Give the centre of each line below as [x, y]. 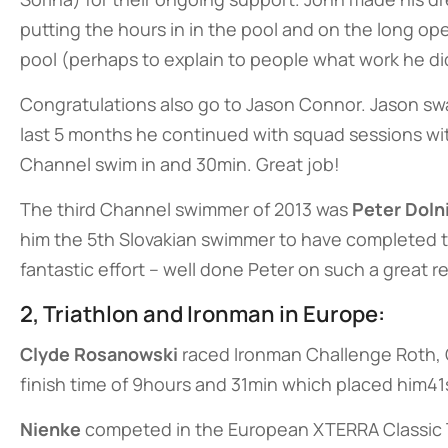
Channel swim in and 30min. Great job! [180, 164]
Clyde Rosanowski [99, 354]
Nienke [50, 429]
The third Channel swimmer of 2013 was [186, 209]
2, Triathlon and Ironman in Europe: [202, 314]
